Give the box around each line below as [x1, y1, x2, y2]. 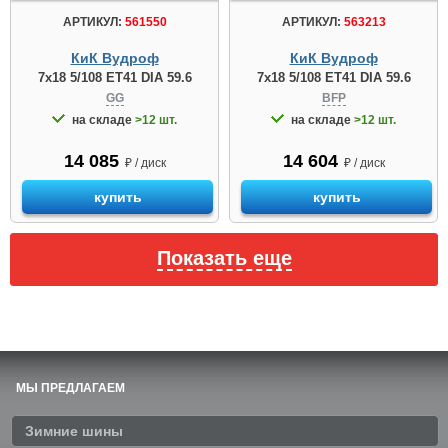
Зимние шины [25, 423, 123, 440]
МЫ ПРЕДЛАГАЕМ [16, 381, 125, 396]
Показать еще [156, 247, 292, 270]
